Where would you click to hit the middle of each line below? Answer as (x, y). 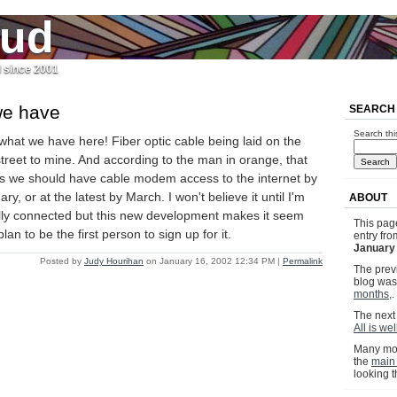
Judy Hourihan (114, 261)
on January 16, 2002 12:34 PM (210, 261)
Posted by (62, 261)
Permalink (303, 261)
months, (373, 295)
